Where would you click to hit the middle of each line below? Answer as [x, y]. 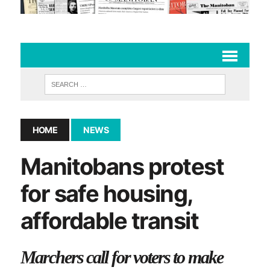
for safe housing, [106, 193]
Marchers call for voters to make [121, 257]
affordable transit [109, 220]
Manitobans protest [122, 166]
